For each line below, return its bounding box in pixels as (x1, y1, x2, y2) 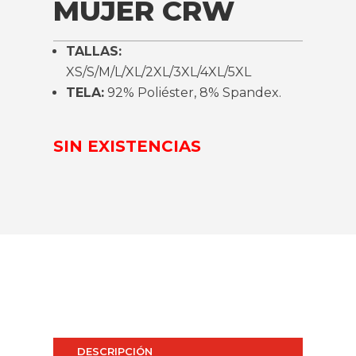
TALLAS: (66, 44, 122, 60)
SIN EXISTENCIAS (53, 137, 202, 157)
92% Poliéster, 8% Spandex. (104, 85, 282, 101)
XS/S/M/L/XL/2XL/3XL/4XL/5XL (66, 64, 252, 80)
